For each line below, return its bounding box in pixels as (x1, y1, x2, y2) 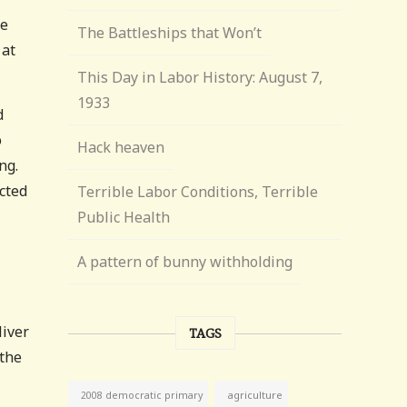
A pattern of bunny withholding (77, 252, 293, 272)
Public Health (77, 207, 171, 227)
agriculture (227, 388, 283, 402)
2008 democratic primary (81, 389, 203, 402)
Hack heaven (77, 137, 165, 157)
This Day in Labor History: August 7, (77, 67, 323, 87)
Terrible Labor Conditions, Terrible (77, 182, 319, 202)
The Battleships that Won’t (77, 23, 263, 43)
